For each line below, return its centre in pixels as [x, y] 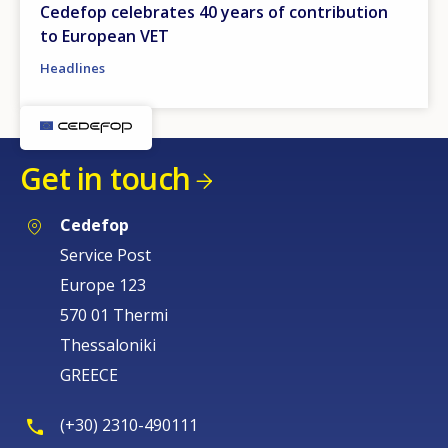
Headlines [72, 68]
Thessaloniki [108, 344]
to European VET [104, 36]
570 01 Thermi [114, 314]
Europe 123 [103, 284]
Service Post [105, 254]
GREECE [89, 374]
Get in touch [105, 179]
